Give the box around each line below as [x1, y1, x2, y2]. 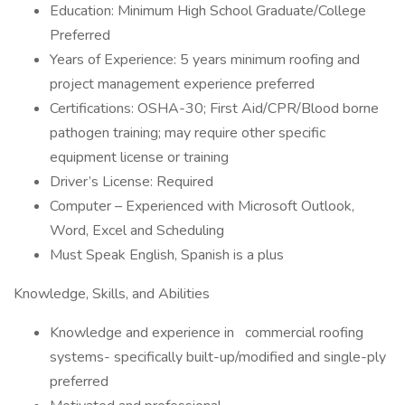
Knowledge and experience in [50, 323, 238, 343]
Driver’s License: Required [50, 172, 213, 192]
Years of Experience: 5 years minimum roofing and [50, 50, 360, 70]
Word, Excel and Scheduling [50, 221, 224, 240]
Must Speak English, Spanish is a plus [50, 245, 284, 265]
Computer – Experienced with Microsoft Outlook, [50, 196, 354, 216]
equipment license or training [50, 147, 229, 167]
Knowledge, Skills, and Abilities [14, 284, 210, 304]
